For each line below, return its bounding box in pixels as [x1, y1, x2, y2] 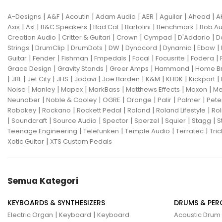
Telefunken [83, 126, 119, 136]
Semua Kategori [7, 174, 78, 187]
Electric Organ [7, 210, 53, 220]
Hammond [155, 63, 189, 73]
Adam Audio [96, 11, 136, 21]
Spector [103, 115, 128, 125]
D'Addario [178, 32, 210, 42]
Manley [32, 84, 55, 94]
